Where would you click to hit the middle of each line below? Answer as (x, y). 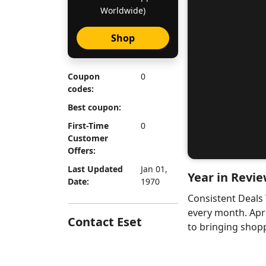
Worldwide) (123, 10)
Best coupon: (94, 107)
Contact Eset (105, 222)
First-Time (88, 126)
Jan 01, (154, 169)
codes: (81, 89)
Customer (88, 138)
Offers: (82, 151)
